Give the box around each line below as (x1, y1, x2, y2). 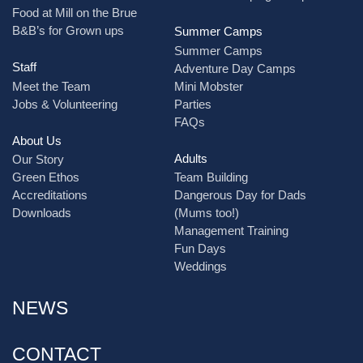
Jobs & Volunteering (12, 96, 117, 111)
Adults (173, 151, 207, 165)
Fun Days (173, 241, 226, 256)
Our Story (12, 152, 64, 167)
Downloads (12, 206, 71, 220)
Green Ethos (12, 170, 79, 185)
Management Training (173, 224, 288, 238)
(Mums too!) (173, 206, 239, 220)
